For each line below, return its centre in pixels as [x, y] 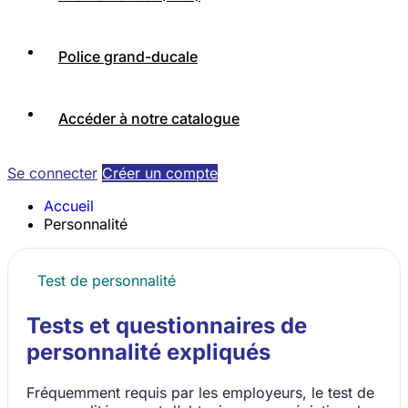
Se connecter [52, 173]
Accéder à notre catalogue [149, 119]
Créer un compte [160, 173]
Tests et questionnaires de [167, 326]
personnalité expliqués [148, 352]
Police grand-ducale [128, 57]
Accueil [69, 206]
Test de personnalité [107, 281]
